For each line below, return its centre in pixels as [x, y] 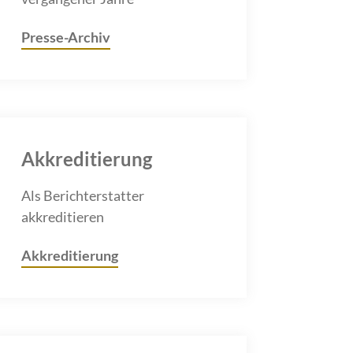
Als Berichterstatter [82, 195]
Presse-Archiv [65, 37]
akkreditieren [62, 216]
